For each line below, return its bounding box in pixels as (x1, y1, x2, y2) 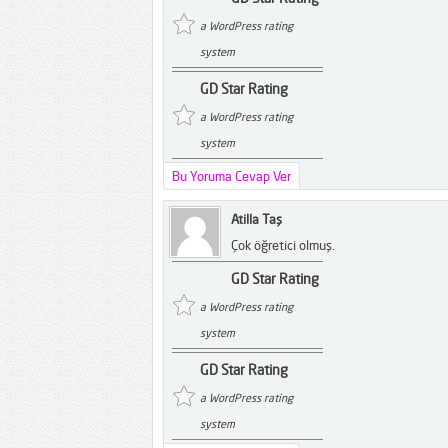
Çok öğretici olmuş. (231, 237, 335, 253)
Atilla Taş (231, 211, 282, 227)
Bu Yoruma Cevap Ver (172, 168, 291, 184)
